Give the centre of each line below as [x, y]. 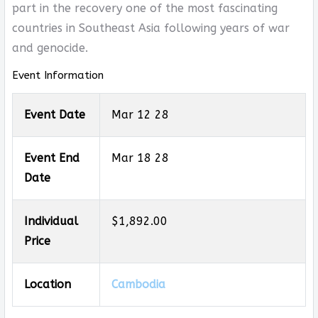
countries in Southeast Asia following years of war [150, 28]
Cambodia [138, 284]
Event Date [54, 115]
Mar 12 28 [140, 115]
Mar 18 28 [140, 158]
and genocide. [50, 48]
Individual [51, 221]
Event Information [57, 75]
